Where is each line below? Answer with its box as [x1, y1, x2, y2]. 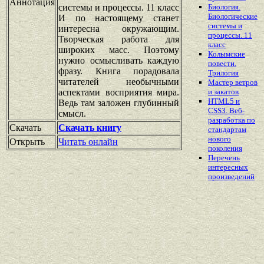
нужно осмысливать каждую [58, 55, 179, 65]
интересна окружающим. [58, 23, 179, 34]
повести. [208, 59, 236, 68]
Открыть [9, 136, 45, 147]
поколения [208, 144, 242, 153]
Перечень [208, 153, 240, 163]
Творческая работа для [58, 34, 179, 44]
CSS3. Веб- [208, 106, 245, 115]
